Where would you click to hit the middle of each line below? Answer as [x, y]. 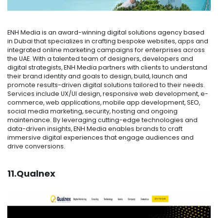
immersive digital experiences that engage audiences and [100, 137]
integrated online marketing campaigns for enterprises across [106, 50]
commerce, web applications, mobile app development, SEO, [104, 102]
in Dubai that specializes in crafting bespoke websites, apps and [108, 41]
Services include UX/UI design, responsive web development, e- [108, 93]
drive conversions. [36, 146]
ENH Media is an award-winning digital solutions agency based [106, 32]
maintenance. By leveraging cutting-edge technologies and [102, 120]
